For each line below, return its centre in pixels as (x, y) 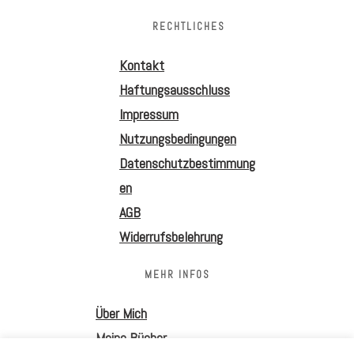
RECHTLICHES (189, 26)
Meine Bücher (131, 337)
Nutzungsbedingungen (178, 138)
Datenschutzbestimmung (187, 163)
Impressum (149, 114)
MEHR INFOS (177, 274)
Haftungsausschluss (175, 89)
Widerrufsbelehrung (171, 236)
